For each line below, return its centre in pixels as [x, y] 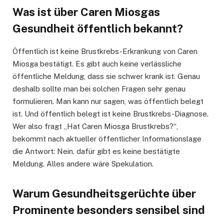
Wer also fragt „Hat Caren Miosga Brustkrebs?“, [95, 126]
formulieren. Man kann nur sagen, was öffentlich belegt [108, 101]
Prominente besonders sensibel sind [109, 210]
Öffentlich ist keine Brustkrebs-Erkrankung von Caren [105, 51]
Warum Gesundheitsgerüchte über [104, 193]
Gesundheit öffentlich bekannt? [98, 28]
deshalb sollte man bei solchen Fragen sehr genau [99, 89]
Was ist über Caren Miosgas [86, 12]
